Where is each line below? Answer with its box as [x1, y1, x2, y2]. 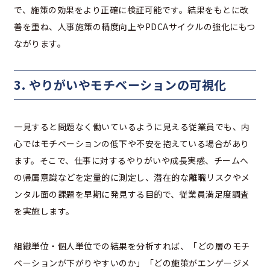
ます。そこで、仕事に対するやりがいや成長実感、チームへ [14, 154, 249, 167]
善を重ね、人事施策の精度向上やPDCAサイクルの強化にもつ [14, 20, 256, 33]
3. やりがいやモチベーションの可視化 [14, 76, 227, 94]
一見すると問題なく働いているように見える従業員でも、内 [14, 121, 250, 133]
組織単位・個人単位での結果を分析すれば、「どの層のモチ [14, 240, 250, 253]
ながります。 [14, 37, 66, 50]
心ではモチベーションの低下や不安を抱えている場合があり [14, 137, 250, 150]
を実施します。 [14, 205, 75, 218]
